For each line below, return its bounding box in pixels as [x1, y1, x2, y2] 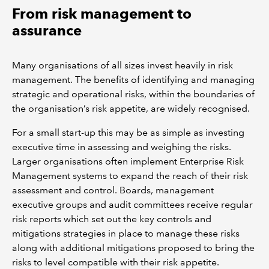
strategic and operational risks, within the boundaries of [12, 88, 255, 100]
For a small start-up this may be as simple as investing [12, 127, 244, 138]
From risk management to [12, 5, 192, 22]
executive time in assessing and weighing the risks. [12, 141, 231, 153]
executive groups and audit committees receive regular [12, 199, 253, 210]
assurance [12, 22, 82, 39]
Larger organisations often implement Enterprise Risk [12, 156, 244, 167]
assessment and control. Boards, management [12, 184, 214, 196]
